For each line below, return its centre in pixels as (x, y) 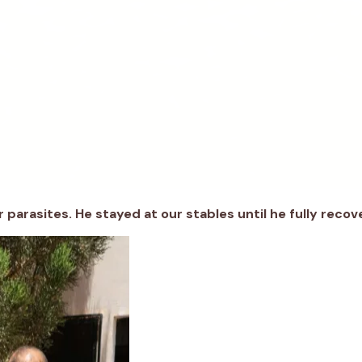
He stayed (108, 213)
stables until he (236, 213)
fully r (308, 213)
